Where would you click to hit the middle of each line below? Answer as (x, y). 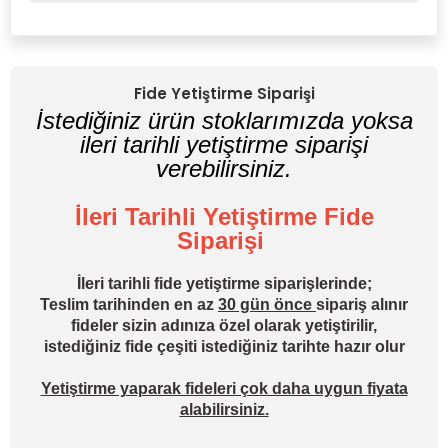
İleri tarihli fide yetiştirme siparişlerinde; (224, 283)
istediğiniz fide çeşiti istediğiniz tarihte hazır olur (224, 346)
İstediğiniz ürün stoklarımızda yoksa (224, 120)
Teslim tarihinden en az (129, 304)
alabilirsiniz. (224, 409)
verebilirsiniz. (224, 168)
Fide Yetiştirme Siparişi (224, 93)
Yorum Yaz (224, 50)
